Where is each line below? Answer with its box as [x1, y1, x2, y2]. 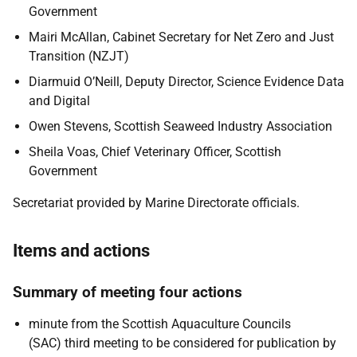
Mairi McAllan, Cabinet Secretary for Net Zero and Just [29, 29, 334, 45]
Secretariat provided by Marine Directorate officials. [13, 195, 300, 210]
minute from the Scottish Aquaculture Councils [29, 316, 291, 331]
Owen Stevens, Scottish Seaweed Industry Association [29, 119, 332, 134]
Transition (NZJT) [29, 49, 129, 64]
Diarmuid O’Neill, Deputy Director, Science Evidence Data [29, 74, 344, 89]
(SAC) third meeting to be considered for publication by [29, 335, 336, 351]
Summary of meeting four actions [13, 283, 242, 301]
